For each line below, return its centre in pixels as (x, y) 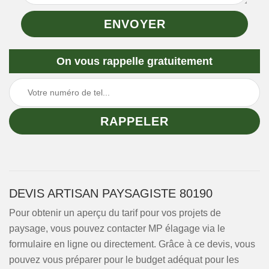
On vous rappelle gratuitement (134, 61)
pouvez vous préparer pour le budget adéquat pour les (124, 260)
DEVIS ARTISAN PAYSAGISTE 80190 (111, 193)
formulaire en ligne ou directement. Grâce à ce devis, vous (132, 244)
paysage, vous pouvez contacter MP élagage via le (117, 228)
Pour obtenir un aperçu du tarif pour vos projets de (115, 213)
